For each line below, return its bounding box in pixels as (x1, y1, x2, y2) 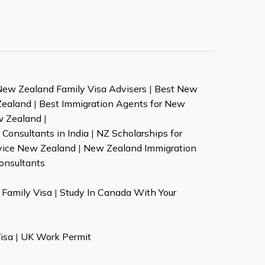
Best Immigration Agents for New (38, 98, 185, 109)
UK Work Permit (20, 231, 91, 243)
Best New (154, 83, 198, 95)
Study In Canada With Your (60, 186, 176, 198)
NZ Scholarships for (96, 127, 182, 139)
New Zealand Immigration (83, 142, 196, 154)
